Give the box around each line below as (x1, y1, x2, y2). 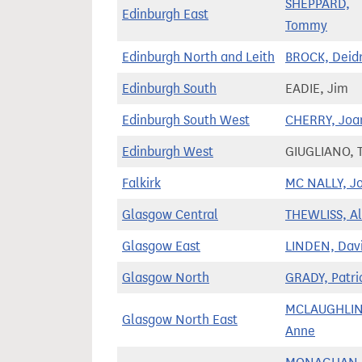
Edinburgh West (122, 144, 213, 159)
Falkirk (122, 175, 161, 191)
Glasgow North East (122, 312, 238, 327)
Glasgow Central (122, 207, 218, 222)
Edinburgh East (122, 6, 208, 22)
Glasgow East (122, 238, 200, 254)
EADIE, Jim (285, 81, 348, 96)
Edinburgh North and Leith (122, 49, 275, 65)
